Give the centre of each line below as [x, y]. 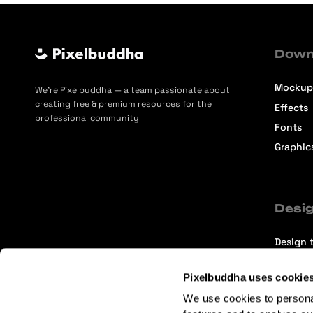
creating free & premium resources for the [123, 104]
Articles [293, 300]
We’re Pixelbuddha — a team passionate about [132, 90]
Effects [292, 107]
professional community [87, 118]
